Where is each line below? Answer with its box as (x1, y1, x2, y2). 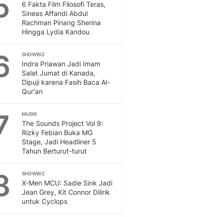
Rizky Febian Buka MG (22, 128, 93, 137)
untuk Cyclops (22, 197, 67, 206)
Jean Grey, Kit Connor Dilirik (22, 188, 110, 197)
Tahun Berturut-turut (22, 147, 87, 155)
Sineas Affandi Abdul (22, 9, 88, 18)
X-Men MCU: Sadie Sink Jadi (22, 179, 112, 187)
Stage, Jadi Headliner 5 (22, 138, 96, 146)
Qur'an (22, 87, 43, 96)
